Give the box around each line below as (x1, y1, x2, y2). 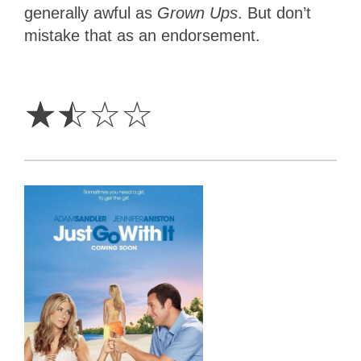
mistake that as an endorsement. (24, 26, 260, 44)
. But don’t (238, 3, 311, 22)
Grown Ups (157, 3, 238, 22)
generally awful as (24, 3, 157, 22)
